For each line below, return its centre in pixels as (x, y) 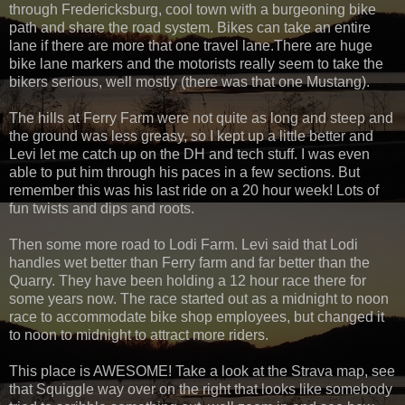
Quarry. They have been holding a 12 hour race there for (188, 281)
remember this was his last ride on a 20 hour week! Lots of (194, 191)
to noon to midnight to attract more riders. (139, 335)
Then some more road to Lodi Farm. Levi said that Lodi (184, 245)
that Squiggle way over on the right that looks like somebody (201, 390)
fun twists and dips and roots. (102, 209)
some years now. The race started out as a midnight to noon (199, 299)
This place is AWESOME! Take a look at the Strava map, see (202, 372)
